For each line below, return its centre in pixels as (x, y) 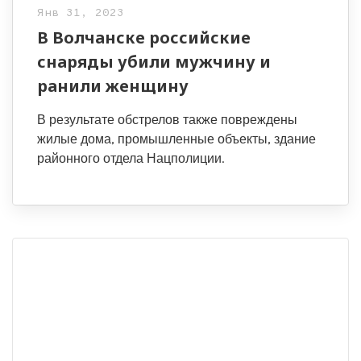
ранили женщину (113, 86)
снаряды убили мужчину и (154, 62)
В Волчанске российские (144, 37)
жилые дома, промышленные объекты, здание (176, 139)
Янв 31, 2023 (81, 13)
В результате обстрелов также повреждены (167, 120)
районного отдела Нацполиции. (131, 158)
